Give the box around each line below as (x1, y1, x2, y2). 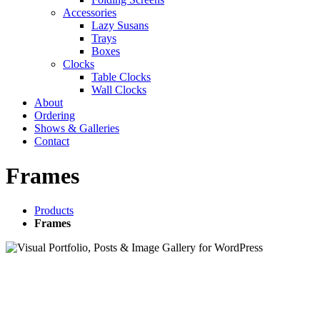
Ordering (34, 109, 75, 121)
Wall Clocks (91, 83, 146, 96)
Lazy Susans (91, 19, 149, 31)
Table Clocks (91, 70, 151, 83)
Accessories (63, 6, 116, 19)
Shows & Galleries (34, 121, 119, 134)
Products (34, 204, 74, 217)
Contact (34, 134, 69, 147)
